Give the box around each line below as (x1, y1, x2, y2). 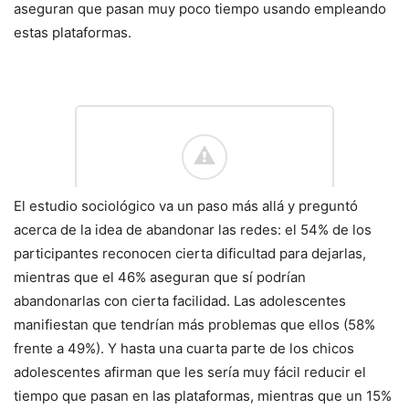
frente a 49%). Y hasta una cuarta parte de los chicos (14, 340, 354, 358)
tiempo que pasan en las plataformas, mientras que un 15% (14, 387, 392, 405)
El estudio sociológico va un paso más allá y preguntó (14, 197, 358, 215)
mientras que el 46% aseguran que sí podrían (14, 268, 306, 287)
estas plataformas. (14, 24, 131, 42)
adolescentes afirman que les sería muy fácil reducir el (14, 363, 366, 382)
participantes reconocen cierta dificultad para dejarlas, (14, 245, 366, 263)
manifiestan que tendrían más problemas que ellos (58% (14, 316, 375, 334)
